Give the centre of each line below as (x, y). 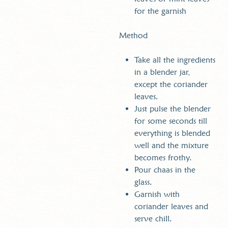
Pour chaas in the (165, 169)
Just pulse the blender (173, 108)
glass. (143, 182)
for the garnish (160, 11)
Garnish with (157, 194)
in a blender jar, (162, 72)
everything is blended (172, 133)
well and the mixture (172, 145)
